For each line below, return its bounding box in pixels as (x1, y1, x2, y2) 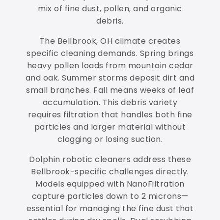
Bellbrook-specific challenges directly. (31, 166, 189, 178)
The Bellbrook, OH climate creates (39, 35, 181, 47)
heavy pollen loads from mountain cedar (27, 60, 193, 72)
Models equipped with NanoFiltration (35, 178, 185, 190)
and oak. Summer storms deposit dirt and (25, 72, 195, 84)
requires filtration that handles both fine (27, 109, 192, 121)
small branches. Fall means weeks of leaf (26, 84, 194, 96)
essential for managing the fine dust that (26, 203, 194, 215)
